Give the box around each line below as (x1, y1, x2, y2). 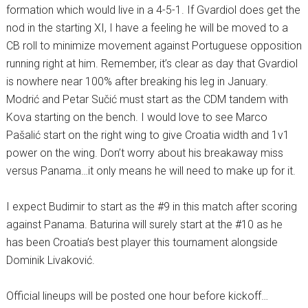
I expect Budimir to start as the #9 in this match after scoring (5, 200, 297, 214)
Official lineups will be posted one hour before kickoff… (5, 289, 268, 303)
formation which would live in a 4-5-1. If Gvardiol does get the (5, 3, 300, 17)
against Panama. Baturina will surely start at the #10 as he (5, 218, 283, 232)
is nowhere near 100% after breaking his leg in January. (5, 75, 268, 89)
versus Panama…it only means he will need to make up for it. (5, 164, 296, 178)
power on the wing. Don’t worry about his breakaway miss (5, 146, 283, 160)
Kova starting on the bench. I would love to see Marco (5, 111, 267, 124)
